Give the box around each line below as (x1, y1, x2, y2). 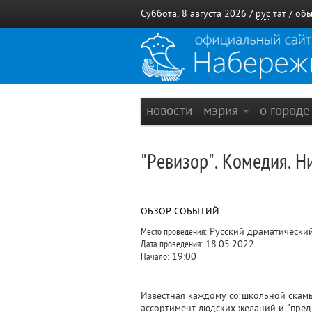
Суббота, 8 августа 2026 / (141, 8, 256, 19)
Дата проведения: (141, 239, 203, 249)
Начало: (141, 251, 169, 262)
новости (146, 103, 192, 118)
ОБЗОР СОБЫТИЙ (141, 206, 219, 217)
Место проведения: (141, 226, 207, 237)
